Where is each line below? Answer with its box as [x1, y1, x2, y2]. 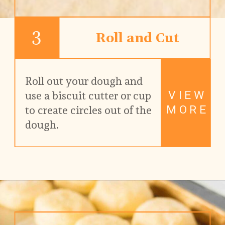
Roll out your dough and [25, 74, 143, 87]
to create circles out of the [25, 103, 152, 117]
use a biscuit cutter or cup [25, 89, 152, 102]
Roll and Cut [95, 30, 179, 47]
